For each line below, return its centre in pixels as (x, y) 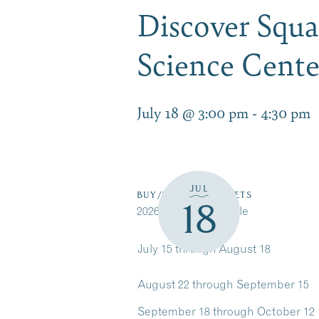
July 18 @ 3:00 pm (193, 112)
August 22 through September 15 (223, 284)
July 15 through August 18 (204, 249)
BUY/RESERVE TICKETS (194, 195)
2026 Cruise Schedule (193, 211)
